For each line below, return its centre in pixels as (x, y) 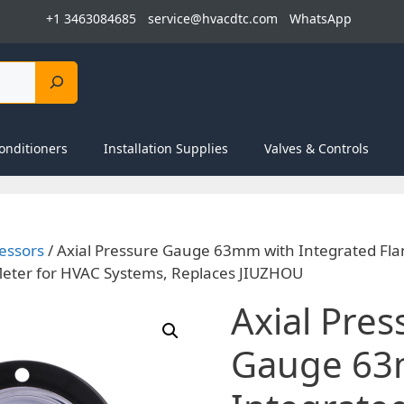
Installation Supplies (165, 148)
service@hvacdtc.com (213, 18)
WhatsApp (321, 18)
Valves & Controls (316, 148)
